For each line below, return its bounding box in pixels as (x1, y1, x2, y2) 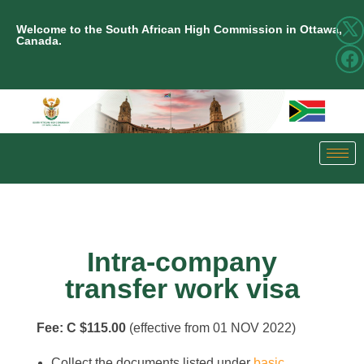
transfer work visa (64, 274, 300, 305)
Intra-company (87, 247, 277, 278)
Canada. (16, 34, 62, 47)
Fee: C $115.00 (37, 321, 126, 336)
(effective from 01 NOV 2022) (126, 321, 296, 336)
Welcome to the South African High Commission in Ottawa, (16, 23, 342, 36)
